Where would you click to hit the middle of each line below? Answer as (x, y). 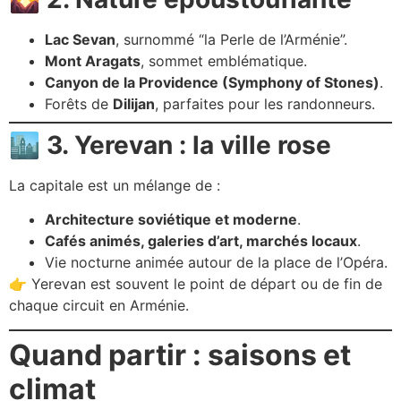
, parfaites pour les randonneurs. (265, 103)
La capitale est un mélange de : (115, 185)
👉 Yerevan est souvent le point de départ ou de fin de (196, 284)
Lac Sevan (80, 39)
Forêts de (79, 103)
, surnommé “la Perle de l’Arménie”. (231, 39)
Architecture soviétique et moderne (171, 220)
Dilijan (134, 103)
